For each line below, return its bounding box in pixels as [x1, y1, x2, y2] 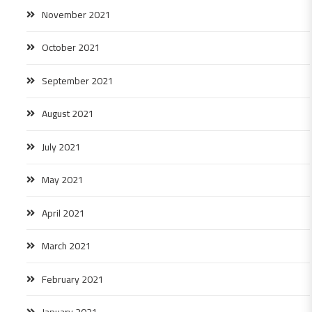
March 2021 [42, 237, 91, 256]
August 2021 [42, 104, 94, 123]
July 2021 [42, 137, 81, 156]
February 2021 [42, 270, 104, 288]
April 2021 [42, 203, 85, 222]
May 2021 [42, 171, 84, 189]
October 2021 [42, 38, 100, 57]
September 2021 [42, 71, 114, 90]
